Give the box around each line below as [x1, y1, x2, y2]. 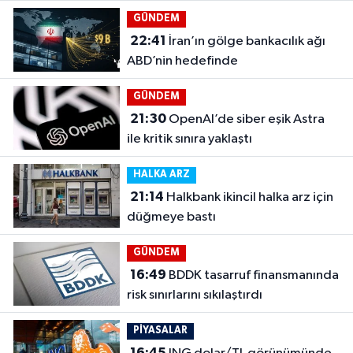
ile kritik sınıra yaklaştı [126, 132, 252, 147]
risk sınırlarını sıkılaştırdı [126, 288, 262, 303]
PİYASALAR [132, 325, 188, 336]
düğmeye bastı [126, 210, 216, 225]
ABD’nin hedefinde [126, 54, 238, 69]
